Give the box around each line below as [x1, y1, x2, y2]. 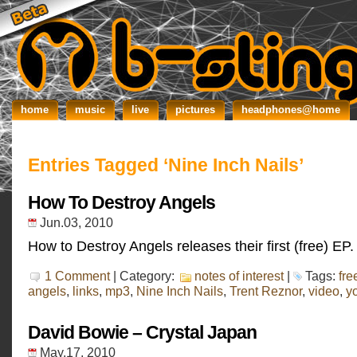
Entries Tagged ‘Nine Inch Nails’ [28, 155, 304, 175]
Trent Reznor [229, 284, 302, 298]
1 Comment [45, 269, 110, 283]
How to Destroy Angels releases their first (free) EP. [28, 237, 354, 254]
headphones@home [241, 104, 340, 116]
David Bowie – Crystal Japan [28, 322, 257, 343]
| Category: [110, 269, 178, 283]
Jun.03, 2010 [40, 215, 113, 229]
